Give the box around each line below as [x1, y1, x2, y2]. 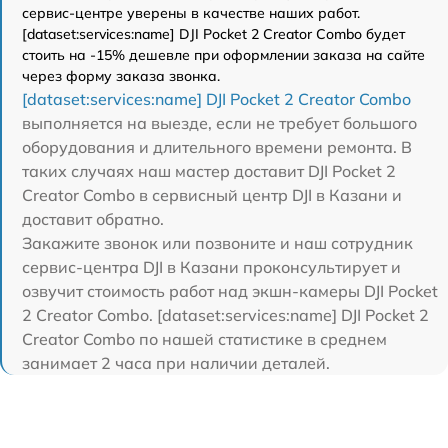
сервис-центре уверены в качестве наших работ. [22, 4, 360, 22]
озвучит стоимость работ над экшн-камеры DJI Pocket [22, 281, 438, 301]
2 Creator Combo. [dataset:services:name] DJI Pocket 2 [22, 305, 429, 325]
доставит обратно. [22, 209, 164, 229]
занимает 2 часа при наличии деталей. [22, 353, 330, 373]
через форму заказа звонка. [22, 67, 220, 85]
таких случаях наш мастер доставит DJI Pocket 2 [22, 161, 396, 181]
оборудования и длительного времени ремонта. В [22, 137, 412, 157]
